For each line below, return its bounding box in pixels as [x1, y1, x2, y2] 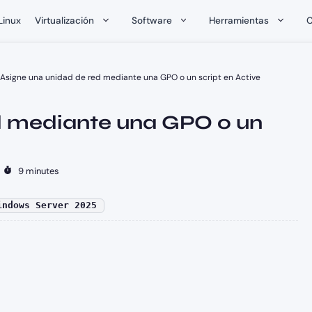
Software [131, 15, 172, 26]
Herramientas [209, 15, 270, 26]
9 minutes [12, 165, 59, 178]
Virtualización [35, 15, 95, 26]
